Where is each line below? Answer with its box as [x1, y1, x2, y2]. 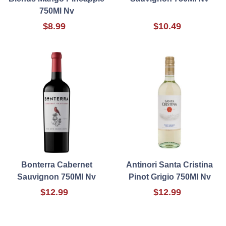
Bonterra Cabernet [21, 160, 92, 169]
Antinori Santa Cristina [126, 160, 213, 169]
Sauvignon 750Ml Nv [17, 173, 96, 182]
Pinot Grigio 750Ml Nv [128, 173, 211, 182]
